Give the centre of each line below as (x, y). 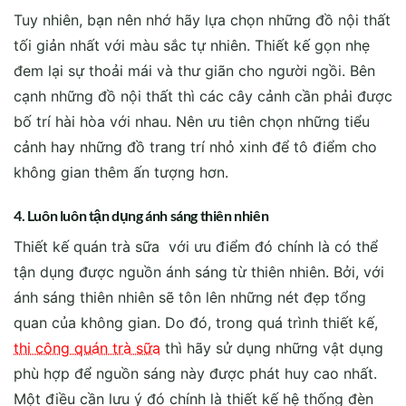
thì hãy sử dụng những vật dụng (272, 348)
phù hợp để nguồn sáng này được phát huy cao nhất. (195, 373)
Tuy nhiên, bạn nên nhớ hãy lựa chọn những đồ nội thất (202, 19)
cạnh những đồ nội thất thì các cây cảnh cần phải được (203, 96)
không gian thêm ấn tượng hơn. (121, 172)
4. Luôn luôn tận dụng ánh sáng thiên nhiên (141, 215)
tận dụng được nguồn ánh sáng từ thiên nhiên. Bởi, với (199, 271)
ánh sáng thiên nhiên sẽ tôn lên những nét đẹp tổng (190, 297)
